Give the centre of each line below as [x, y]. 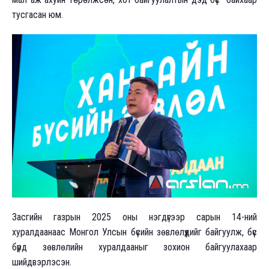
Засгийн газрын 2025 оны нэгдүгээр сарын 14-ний [134, 217]
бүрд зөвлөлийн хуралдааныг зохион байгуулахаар [134, 247]
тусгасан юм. [38, 14]
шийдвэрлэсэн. [42, 262]
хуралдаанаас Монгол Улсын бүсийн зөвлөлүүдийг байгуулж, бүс [134, 232]
